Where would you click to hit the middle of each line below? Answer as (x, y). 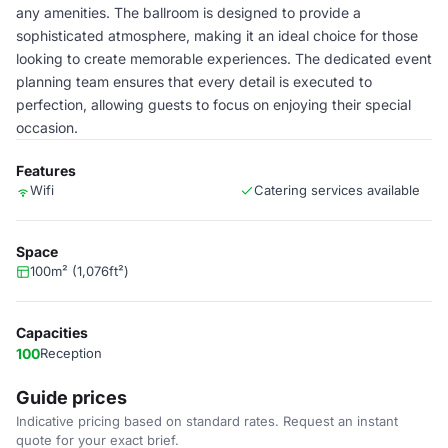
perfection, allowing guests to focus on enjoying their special (213, 104)
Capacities (52, 332)
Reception (71, 353)
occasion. (47, 127)
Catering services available (337, 190)
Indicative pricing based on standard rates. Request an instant (207, 421)
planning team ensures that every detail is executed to (194, 81)
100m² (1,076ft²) (79, 271)
